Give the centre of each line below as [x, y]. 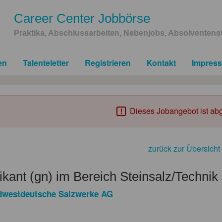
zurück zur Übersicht [184, 148]
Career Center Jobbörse [82, 18]
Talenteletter [46, 62]
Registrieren [108, 62]
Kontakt [161, 62]
